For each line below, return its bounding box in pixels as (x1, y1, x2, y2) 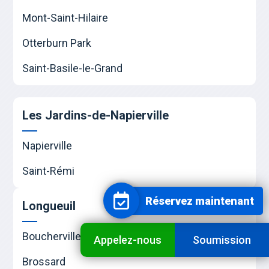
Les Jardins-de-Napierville (22, 108, 169, 123)
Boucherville (22, 230, 82, 243)
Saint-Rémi (22, 165, 75, 178)
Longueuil (22, 199, 76, 214)
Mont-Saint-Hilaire (22, 11, 109, 25)
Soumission (193, 234, 252, 246)
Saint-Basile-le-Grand (22, 62, 123, 75)
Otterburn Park (22, 37, 92, 50)
